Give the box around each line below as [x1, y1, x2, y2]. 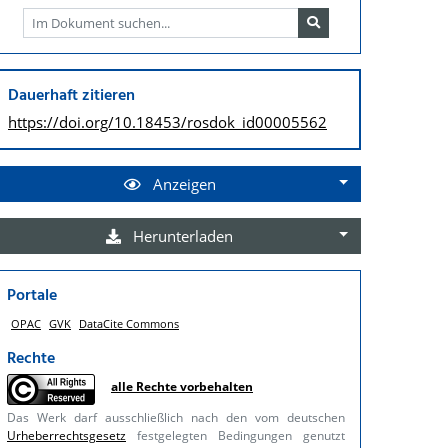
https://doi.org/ [8, 111, 114, 132]
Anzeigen [148, 173, 216, 194]
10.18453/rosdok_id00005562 [114, 111, 327, 132]
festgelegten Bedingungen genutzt [126, 426, 345, 444]
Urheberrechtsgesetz [7, 426, 126, 444]
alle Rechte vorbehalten [111, 377, 253, 395]
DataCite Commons [79, 315, 179, 331]
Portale [7, 282, 57, 309]
